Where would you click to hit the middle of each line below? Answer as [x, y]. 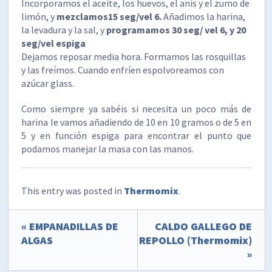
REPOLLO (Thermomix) [195, 240]
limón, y [39, 16]
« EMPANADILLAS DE [70, 226]
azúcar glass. [48, 83]
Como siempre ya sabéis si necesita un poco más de [137, 108]
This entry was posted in [73, 190]
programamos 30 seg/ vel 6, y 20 [176, 29]
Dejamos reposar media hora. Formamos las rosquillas [134, 56]
